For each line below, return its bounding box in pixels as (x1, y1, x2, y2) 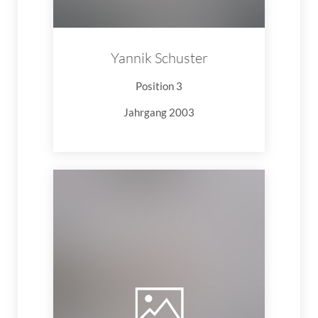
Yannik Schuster (110, 48, 208, 67)
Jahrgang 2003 (124, 105, 194, 119)
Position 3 (136, 79, 182, 92)
